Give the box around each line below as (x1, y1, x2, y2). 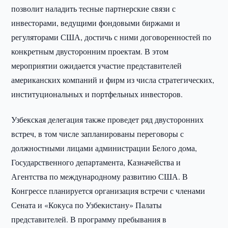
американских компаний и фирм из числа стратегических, (11, 74, 215, 85)
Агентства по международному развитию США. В (11, 171, 188, 182)
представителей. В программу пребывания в (11, 214, 167, 224)
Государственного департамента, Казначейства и (11, 157, 181, 167)
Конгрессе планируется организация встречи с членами (11, 185, 206, 196)
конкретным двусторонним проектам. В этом (11, 46, 169, 56)
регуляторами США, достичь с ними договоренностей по (11, 32, 212, 42)
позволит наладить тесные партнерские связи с (11, 3, 176, 14)
